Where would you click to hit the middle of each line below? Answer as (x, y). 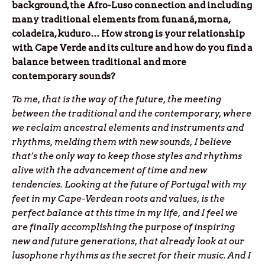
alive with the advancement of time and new (109, 171)
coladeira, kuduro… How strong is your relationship (128, 34)
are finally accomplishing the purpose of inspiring (123, 227)
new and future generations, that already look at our (128, 242)
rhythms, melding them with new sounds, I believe (122, 142)
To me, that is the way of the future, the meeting (117, 100)
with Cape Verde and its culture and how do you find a (132, 48)
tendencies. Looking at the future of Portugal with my (129, 185)
